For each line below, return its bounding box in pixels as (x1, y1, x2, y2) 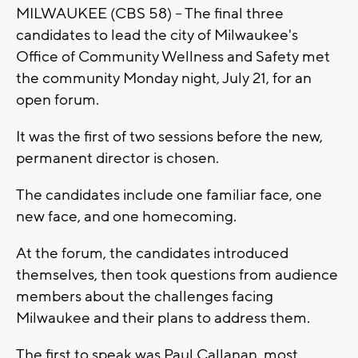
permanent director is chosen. (16, 148, 219, 168)
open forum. (16, 89, 99, 109)
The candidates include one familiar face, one (16, 185, 322, 205)
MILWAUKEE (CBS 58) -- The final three (16, 3, 284, 23)
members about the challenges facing (16, 286, 273, 306)
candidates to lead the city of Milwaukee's (16, 25, 298, 45)
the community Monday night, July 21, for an (16, 68, 312, 88)
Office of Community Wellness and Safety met (16, 46, 330, 66)
